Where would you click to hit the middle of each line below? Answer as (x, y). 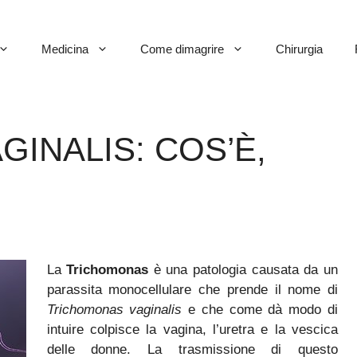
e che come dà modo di (260, 309)
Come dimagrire (182, 49)
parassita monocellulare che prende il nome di (192, 289)
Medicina (65, 49)
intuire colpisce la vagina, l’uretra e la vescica (192, 329)
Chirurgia (299, 49)
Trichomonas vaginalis (114, 309)
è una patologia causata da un (243, 269)
